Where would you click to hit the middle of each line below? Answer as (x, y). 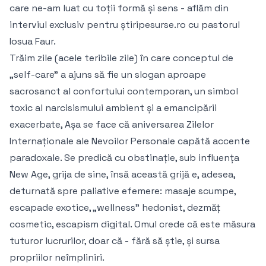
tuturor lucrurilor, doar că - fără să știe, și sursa (115, 241)
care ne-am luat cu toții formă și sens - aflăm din (119, 8)
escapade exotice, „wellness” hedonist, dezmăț (115, 208)
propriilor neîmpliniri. (57, 258)
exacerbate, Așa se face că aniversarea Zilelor (112, 125)
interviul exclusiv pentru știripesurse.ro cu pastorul (125, 25)
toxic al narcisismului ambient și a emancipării (113, 108)
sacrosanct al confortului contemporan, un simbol (124, 91)
